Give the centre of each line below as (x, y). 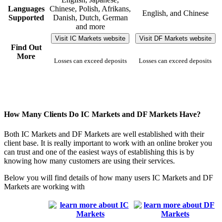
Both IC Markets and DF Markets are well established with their (104, 134)
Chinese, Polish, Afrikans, (90, 9)
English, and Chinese (175, 13)
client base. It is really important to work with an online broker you (108, 143)
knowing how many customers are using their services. (89, 161)
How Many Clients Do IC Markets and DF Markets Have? (102, 114)
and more (90, 27)
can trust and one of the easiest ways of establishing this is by (99, 152)
